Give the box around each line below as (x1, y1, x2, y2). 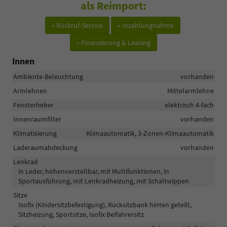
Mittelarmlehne (167, 86, 214, 95)
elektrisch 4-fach (165, 100, 214, 109)
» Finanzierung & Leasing (77, 37, 150, 47)
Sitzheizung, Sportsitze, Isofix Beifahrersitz (18, 209, 144, 219)
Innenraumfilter (13, 114, 61, 124)
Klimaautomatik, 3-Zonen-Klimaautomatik (86, 128, 214, 138)
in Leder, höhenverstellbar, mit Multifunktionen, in (18, 166, 169, 176)
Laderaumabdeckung (13, 142, 78, 152)
